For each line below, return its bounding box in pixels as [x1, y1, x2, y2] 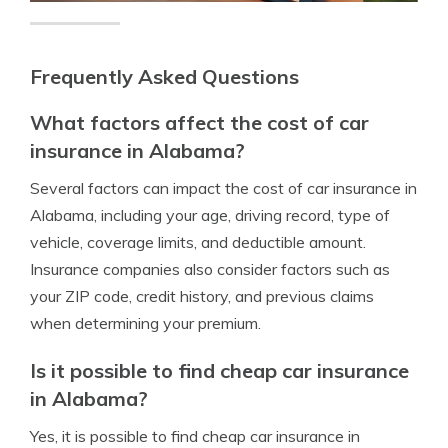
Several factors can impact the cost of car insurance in [30, 177, 417, 198]
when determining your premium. [30, 312, 261, 333]
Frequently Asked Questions [30, 63, 299, 89]
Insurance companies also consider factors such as [30, 258, 390, 279]
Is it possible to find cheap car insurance [30, 357, 409, 383]
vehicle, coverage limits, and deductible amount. [30, 231, 366, 252]
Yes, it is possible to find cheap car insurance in [30, 425, 360, 446]
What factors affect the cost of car [30, 109, 369, 135]
